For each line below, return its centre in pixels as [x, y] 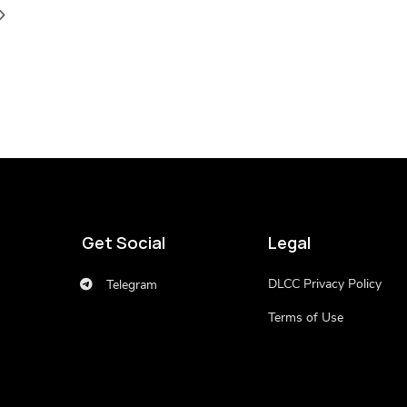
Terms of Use [306, 318]
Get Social [123, 243]
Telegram [129, 285]
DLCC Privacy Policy [325, 284]
